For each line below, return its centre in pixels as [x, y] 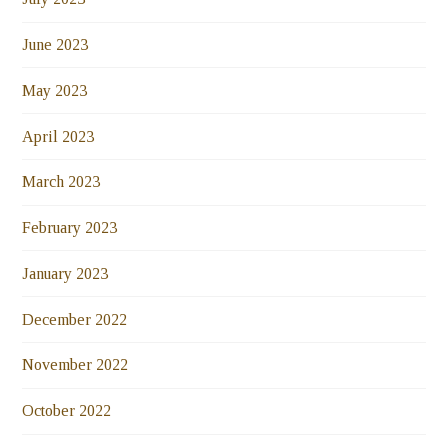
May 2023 [55, 90]
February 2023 [70, 228]
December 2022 [75, 319]
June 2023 [55, 44]
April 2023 [58, 136]
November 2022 [75, 365]
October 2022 [67, 411]
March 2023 [61, 182]
